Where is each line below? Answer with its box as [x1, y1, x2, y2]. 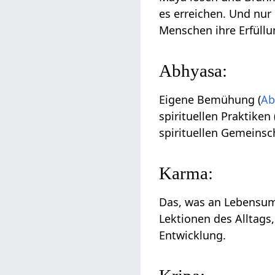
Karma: [159, 163, 214, 184]
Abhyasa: [159, 61, 228, 81]
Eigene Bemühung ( [159, 92, 261, 107]
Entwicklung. [159, 228, 227, 243]
